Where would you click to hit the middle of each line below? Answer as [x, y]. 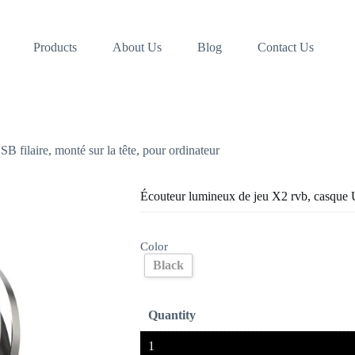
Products [55, 47]
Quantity [172, 315]
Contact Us [285, 47]
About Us [137, 47]
